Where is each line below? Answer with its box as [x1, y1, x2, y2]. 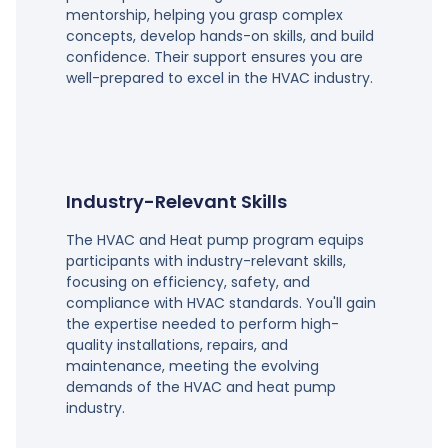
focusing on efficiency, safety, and [65, 271, 310, 292]
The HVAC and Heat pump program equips [65, 229, 364, 250]
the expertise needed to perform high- [65, 313, 339, 334]
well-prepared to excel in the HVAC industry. [65, 67, 373, 88]
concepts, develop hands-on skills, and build [65, 25, 374, 46]
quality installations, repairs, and [65, 334, 288, 355]
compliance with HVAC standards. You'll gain [65, 292, 376, 313]
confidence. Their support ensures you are [65, 46, 363, 67]
